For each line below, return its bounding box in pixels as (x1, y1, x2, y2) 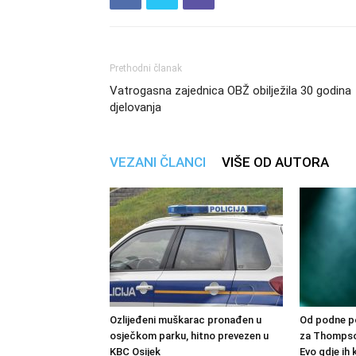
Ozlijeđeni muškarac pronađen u (110, 314, 261, 326)
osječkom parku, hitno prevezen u (110, 330, 269, 342)
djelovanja (110, 100, 161, 114)
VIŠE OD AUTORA (222, 154, 329, 170)
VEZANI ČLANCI (110, 154, 206, 170)
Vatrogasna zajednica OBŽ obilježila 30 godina (110, 83, 351, 98)
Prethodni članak (110, 63, 182, 74)
